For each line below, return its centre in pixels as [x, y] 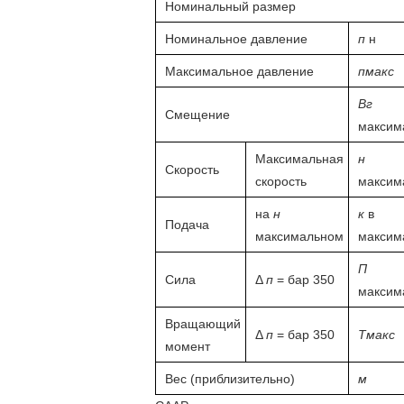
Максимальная [299, 159]
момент [188, 346]
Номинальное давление [236, 39]
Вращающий [203, 324]
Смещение [197, 115]
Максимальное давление [239, 71]
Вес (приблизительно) [230, 379]
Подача [187, 225]
